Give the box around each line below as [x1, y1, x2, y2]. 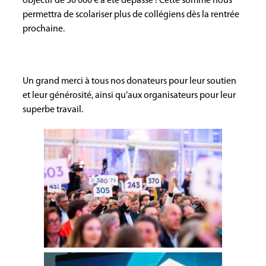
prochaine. [23, 24, 65, 34]
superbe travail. [23, 105, 84, 115]
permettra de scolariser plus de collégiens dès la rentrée [23, 10, 240, 20]
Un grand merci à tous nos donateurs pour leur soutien [23, 77, 237, 87]
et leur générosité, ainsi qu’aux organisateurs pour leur [23, 91, 236, 101]
